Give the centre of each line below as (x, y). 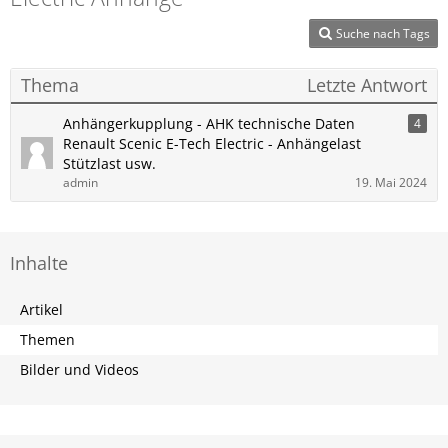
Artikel (41, 309)
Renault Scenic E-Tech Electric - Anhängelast (212, 143)
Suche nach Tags (383, 33)
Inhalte (39, 263)
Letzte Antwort (367, 85)
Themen (47, 339)
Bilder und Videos (79, 369)
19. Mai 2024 (391, 182)
